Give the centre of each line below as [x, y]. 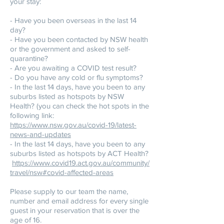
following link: [32, 115]
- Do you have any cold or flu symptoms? [77, 77]
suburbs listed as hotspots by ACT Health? [79, 153]
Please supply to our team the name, [69, 191]
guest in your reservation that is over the [75, 210]
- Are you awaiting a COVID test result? [74, 68]
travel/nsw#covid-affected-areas [62, 172]
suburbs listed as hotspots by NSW [67, 96]
